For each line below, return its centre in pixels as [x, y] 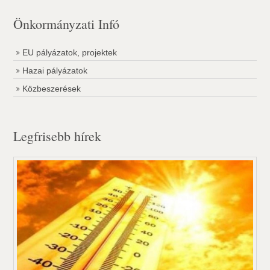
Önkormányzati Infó [67, 24]
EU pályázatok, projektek [70, 52]
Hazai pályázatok [55, 71]
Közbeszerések [52, 89]
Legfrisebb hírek [58, 136]
